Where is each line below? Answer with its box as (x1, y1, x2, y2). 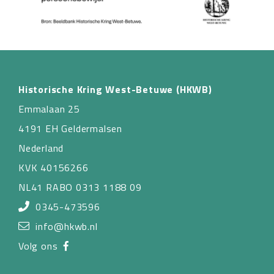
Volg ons (18, 238, 64, 253)
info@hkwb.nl (35, 218, 98, 234)
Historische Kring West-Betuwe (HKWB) (18, 81, 212, 97)
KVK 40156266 (18, 160, 89, 175)
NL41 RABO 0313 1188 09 (18, 179, 142, 194)
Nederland (18, 140, 64, 155)
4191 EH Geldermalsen (18, 120, 122, 136)
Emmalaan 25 (18, 101, 80, 116)
